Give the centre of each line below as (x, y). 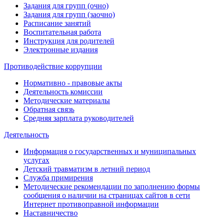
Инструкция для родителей (69, 41)
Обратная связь (49, 109)
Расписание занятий (57, 23)
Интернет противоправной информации (91, 204)
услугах (36, 160)
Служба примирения (58, 178)
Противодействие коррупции (53, 66)
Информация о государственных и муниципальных (110, 151)
